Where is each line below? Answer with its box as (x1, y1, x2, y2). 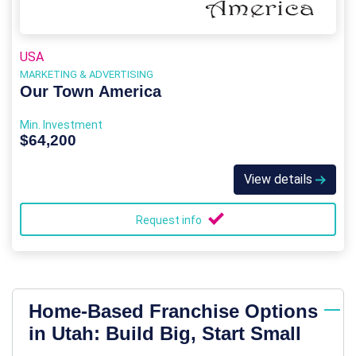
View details (244, 172, 315, 188)
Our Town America (20, 83, 161, 101)
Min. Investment (20, 118, 103, 132)
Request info (136, 214, 204, 227)
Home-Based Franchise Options (29, 300, 318, 323)
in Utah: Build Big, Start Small (29, 323, 301, 345)
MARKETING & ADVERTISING (20, 68, 153, 81)
